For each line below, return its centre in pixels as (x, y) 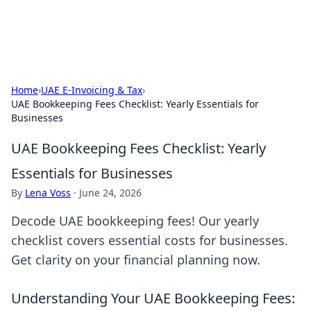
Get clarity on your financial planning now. (136, 260)
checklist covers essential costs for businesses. (150, 240)
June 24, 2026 (110, 193)
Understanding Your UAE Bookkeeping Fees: (153, 298)
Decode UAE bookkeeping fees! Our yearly (135, 221)
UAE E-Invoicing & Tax (92, 90)
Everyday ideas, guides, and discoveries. (206, 30)
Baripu (38, 27)
